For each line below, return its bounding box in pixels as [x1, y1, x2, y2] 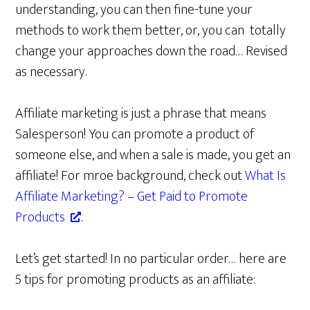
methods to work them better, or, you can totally [15, 19, 286, 42]
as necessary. [15, 60, 87, 84]
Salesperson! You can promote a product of [15, 122, 255, 146]
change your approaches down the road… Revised [15, 39, 288, 63]
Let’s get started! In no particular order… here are [15, 247, 287, 271]
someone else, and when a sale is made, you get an [15, 143, 291, 167]
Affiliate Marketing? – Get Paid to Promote [15, 185, 248, 208]
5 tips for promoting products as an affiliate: [15, 268, 256, 291]
